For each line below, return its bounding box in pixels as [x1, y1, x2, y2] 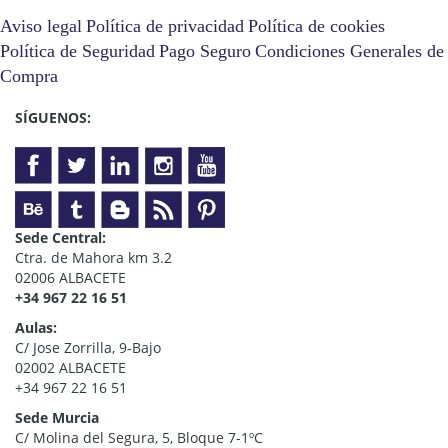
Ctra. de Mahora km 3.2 [15, 247, 172, 267]
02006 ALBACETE [15, 267, 126, 287]
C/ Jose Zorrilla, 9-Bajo [15, 337, 161, 357]
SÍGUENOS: [15, 107, 91, 127]
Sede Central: [15, 227, 106, 247]
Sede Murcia [15, 407, 99, 427]
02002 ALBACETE [15, 357, 126, 377]
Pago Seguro [159, 41, 251, 62]
